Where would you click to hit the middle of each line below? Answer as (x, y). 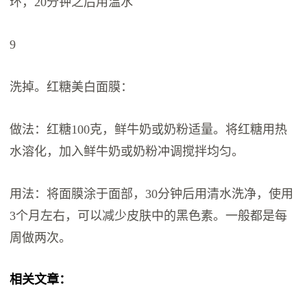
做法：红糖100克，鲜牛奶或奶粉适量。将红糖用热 (149, 130)
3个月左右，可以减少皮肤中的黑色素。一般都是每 (149, 216)
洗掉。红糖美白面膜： (72, 87)
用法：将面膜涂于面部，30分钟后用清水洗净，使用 (152, 194)
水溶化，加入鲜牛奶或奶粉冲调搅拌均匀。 (127, 152)
